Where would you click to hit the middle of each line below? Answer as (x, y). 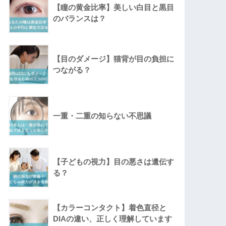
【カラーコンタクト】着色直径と (110, 208)
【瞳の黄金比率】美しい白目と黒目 (114, 8)
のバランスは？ (80, 19)
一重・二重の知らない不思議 (102, 116)
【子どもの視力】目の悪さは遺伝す (114, 162)
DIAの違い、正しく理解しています (113, 219)
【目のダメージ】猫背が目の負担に (114, 59)
